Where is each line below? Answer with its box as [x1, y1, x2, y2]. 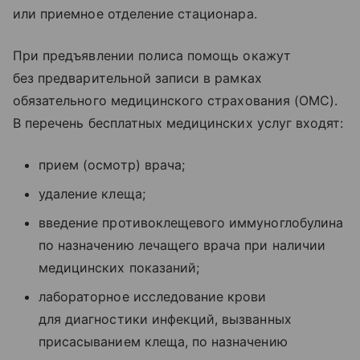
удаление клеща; [39, 185, 145, 202]
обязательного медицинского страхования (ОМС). [13, 92, 338, 108]
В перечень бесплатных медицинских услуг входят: [13, 114, 344, 131]
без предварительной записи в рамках [13, 69, 262, 86]
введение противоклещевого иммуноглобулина [39, 214, 343, 231]
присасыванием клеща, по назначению [39, 333, 288, 350]
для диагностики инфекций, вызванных [39, 310, 292, 327]
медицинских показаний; [39, 259, 200, 276]
